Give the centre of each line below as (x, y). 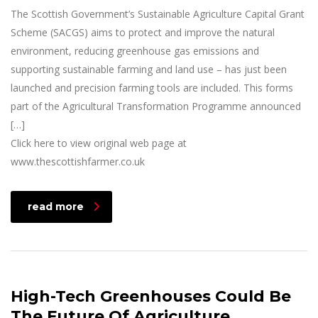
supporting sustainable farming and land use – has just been (149, 69)
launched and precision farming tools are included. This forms (152, 87)
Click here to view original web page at (99, 143)
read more (56, 206)
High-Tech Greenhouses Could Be (151, 296)
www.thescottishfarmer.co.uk (78, 161)
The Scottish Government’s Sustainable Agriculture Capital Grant (158, 13)
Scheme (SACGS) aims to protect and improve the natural (143, 32)
